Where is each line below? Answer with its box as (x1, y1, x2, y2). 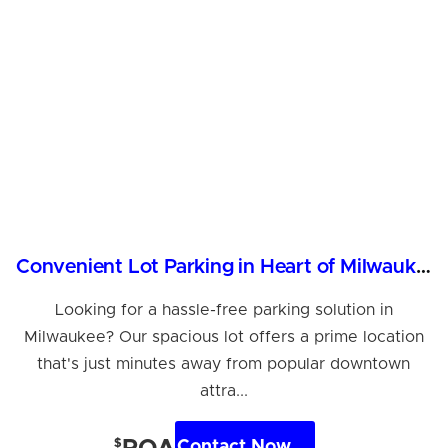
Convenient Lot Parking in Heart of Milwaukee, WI (415, 256, 431, 277)
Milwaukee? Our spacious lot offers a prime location (23, 328, 424, 345)
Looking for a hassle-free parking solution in (54, 301, 393, 318)
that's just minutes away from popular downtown (37, 355, 411, 372)
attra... (199, 382, 248, 399)
